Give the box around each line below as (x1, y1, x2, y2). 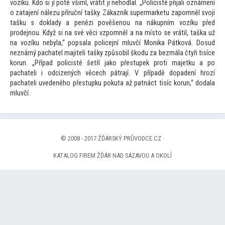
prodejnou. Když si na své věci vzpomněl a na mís (10, 29, 155, 38)
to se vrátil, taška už (155, 29, 215, 38)
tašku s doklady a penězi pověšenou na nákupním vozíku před (10, 19, 215, 28)
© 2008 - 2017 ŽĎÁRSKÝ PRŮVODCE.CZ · (61, 135, 164, 143)
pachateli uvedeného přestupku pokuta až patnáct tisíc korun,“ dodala (10, 79, 215, 88)
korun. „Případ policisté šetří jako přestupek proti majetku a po (10, 59, 215, 68)
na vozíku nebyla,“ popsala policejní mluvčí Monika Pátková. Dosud (10, 39, 215, 48)
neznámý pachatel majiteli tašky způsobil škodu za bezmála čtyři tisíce (10, 49, 215, 58)
